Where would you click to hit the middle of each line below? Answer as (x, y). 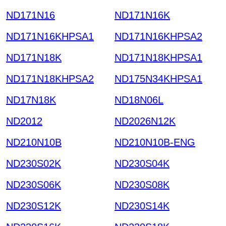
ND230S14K (142, 206)
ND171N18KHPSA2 (50, 78)
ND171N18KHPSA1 (158, 57)
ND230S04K (142, 163)
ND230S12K (34, 206)
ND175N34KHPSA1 (158, 78)
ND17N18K (31, 100)
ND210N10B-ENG (155, 142)
